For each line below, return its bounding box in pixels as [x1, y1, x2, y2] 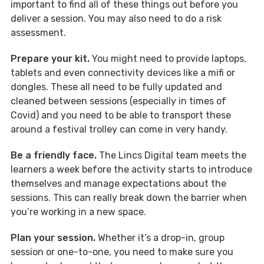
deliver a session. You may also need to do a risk [11, 12, 222, 24]
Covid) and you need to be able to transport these [11, 109, 231, 121]
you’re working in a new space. [11, 206, 146, 217]
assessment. [11, 27, 66, 38]
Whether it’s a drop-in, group [95, 232, 225, 243]
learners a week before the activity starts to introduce [11, 163, 252, 175]
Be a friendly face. [11, 149, 99, 161]
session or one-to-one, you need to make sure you [11, 246, 233, 258]
